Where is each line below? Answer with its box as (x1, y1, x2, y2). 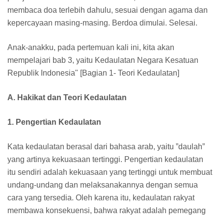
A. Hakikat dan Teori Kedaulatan (7, 93, 127, 102)
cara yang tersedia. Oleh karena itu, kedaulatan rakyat (7, 193, 194, 202)
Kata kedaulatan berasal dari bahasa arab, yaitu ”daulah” (7, 142, 205, 151)
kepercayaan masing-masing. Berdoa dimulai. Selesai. (7, 18, 197, 27)
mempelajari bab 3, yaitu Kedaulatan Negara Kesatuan (7, 55, 198, 64)
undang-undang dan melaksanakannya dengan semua (7, 180, 198, 189)
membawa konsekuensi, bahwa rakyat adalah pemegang (7, 206, 206, 215)
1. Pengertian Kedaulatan (7, 117, 103, 126)
